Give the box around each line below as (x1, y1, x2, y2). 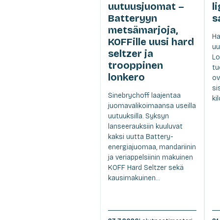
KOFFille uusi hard (108, 36, 194, 48)
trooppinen (108, 59, 163, 72)
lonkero (108, 71, 145, 83)
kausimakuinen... (108, 174, 160, 183)
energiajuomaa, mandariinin (108, 143, 196, 152)
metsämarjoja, (108, 24, 178, 36)
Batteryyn (108, 12, 157, 25)
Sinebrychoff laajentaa (108, 91, 181, 100)
